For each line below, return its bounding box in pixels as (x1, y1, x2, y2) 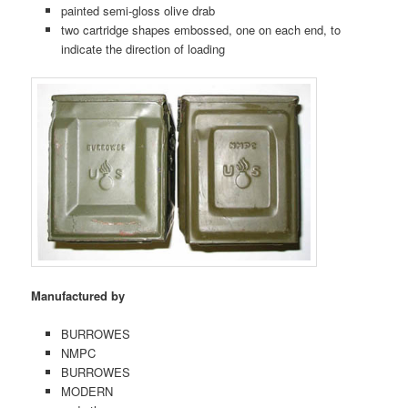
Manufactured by (31, 286, 126, 304)
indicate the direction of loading (60, 39, 225, 57)
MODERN (60, 382, 113, 400)
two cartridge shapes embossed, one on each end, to (60, 20, 341, 38)
